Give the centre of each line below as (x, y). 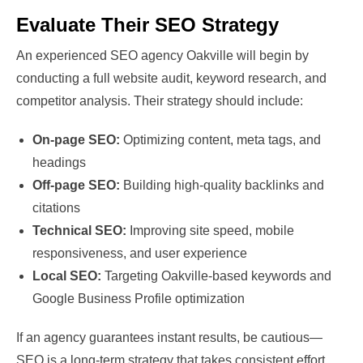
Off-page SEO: (76, 186)
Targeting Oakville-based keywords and (216, 276)
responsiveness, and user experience (140, 254)
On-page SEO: (76, 140)
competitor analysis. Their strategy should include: (160, 101)
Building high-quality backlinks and (222, 186)
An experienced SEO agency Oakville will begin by (162, 56)
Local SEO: (67, 276)
